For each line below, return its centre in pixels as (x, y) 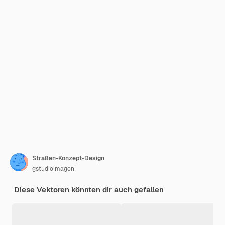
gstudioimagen (53, 169)
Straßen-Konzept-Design (68, 158)
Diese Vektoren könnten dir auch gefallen (89, 190)
